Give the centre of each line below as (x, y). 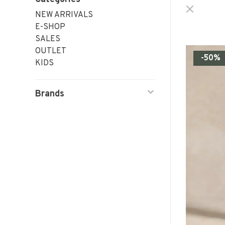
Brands (50, 94)
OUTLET (51, 51)
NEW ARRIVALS (64, 15)
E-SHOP (50, 27)
